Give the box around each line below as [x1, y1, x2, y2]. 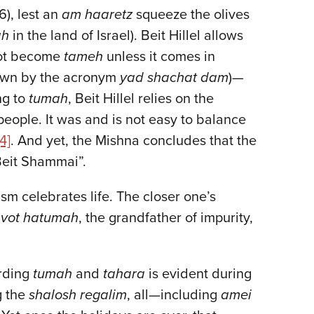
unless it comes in [103, 48, 215, 65]
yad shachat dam [120, 69, 228, 86]
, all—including [127, 287, 221, 303]
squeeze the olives [132, 6, 250, 23]
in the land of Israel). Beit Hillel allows [9, 27, 243, 44]
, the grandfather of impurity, [78, 210, 253, 226]
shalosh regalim [29, 287, 127, 303]
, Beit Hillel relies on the [68, 90, 214, 107]
